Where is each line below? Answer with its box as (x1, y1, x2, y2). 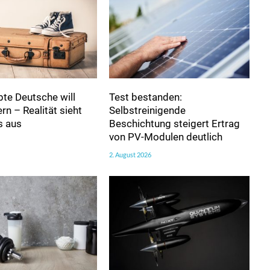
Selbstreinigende (108, 104, 186, 116)
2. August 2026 (108, 150, 151, 159)
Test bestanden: (108, 90, 182, 103)
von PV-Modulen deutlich (108, 130, 222, 143)
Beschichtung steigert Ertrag (108, 117, 240, 130)
